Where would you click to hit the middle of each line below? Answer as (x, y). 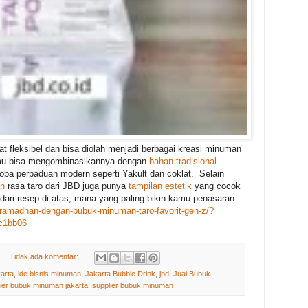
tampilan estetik (160, 186)
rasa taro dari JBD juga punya (67, 186)
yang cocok (216, 186)
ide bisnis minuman (49, 273)
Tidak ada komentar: (45, 257)
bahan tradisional (183, 162)
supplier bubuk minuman (133, 285)
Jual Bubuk (192, 273)
